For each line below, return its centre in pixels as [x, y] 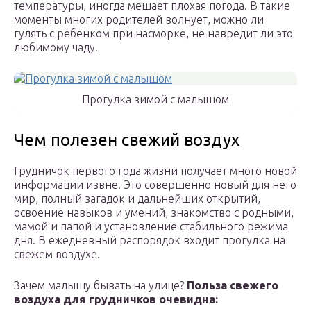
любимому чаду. [56, 48]
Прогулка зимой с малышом [155, 100]
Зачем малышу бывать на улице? [99, 286]
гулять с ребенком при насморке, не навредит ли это [153, 34]
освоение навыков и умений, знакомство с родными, [154, 213]
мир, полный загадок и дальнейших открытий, [137, 199]
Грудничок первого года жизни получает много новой [155, 171]
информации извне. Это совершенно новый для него [155, 185]
